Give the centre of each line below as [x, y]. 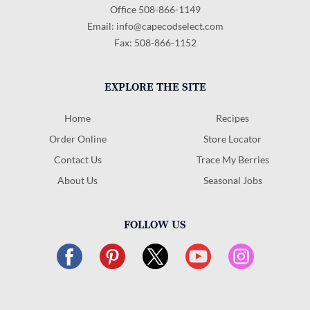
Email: [101, 26]
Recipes [232, 118]
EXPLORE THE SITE [155, 88]
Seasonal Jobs [232, 181]
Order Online [77, 139]
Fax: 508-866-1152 [155, 43]
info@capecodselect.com [170, 26]
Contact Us [77, 160]
